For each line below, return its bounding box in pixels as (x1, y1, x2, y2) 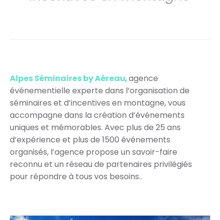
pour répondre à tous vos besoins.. (10, 170, 142, 182)
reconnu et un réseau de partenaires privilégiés (10, 158, 192, 170)
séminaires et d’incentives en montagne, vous (10, 97, 186, 109)
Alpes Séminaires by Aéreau (10, 72, 125, 84)
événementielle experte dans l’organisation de (10, 84, 190, 96)
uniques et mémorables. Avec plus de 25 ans (10, 121, 181, 133)
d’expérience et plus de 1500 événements (10, 134, 170, 145)
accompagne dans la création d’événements (10, 109, 185, 121)
